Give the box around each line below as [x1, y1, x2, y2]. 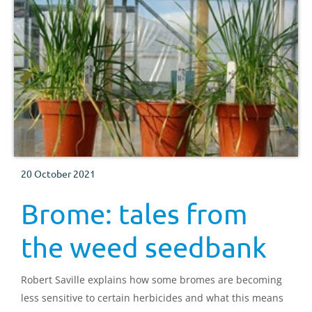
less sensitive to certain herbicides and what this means [21, 290, 283, 304]
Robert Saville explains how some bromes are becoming [21, 272, 282, 286]
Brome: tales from [21, 196, 247, 230]
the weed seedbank [21, 230, 267, 263]
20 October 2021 [21, 166, 95, 180]
